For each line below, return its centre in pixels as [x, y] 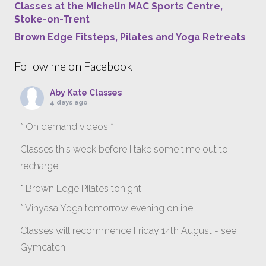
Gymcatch [43, 248]
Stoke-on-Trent [52, 20]
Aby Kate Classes [86, 93]
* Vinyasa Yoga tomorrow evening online [107, 208]
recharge [39, 166]
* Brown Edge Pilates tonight [81, 189]
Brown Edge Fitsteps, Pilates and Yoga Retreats [130, 37]
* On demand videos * [67, 127]
